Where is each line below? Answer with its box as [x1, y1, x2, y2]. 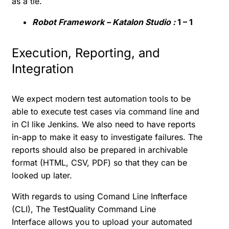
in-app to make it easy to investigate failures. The [12, 132, 202, 143]
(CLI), [12, 204, 36, 215]
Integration [12, 61, 74, 76]
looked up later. [12, 170, 72, 181]
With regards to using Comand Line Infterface [12, 191, 187, 202]
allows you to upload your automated [45, 217, 192, 227]
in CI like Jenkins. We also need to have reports [12, 119, 195, 130]
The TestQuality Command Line [36, 204, 156, 215]
